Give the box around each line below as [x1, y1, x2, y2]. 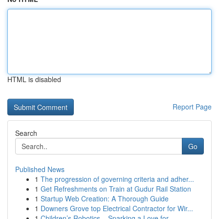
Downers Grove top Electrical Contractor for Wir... [41, 203, 193, 213]
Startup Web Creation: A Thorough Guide [41, 194, 169, 203]
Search [15, 128, 37, 138]
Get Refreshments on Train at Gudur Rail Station [41, 184, 191, 194]
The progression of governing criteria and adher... [41, 174, 194, 184]
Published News [15, 164, 65, 174]
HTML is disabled [7, 74, 61, 84]
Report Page [173, 102, 212, 111]
